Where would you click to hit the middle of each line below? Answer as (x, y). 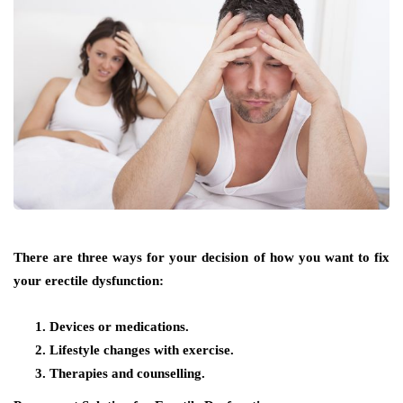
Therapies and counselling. (127, 373)
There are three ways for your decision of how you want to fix (201, 257)
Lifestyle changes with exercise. (142, 349)
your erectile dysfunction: (89, 280)
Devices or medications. (119, 326)
